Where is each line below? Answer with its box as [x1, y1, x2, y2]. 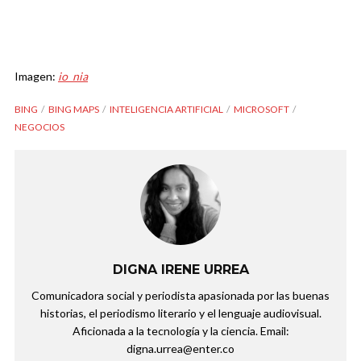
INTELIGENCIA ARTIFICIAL [110, 103, 223, 116]
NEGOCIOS [15, 121, 64, 134]
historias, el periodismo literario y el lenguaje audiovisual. [39, 306, 322, 321]
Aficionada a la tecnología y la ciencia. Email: [72, 324, 289, 338]
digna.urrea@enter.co [127, 342, 234, 356]
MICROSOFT [234, 103, 289, 116]
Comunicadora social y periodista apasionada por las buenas [31, 288, 330, 303]
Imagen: [15, 69, 58, 84]
